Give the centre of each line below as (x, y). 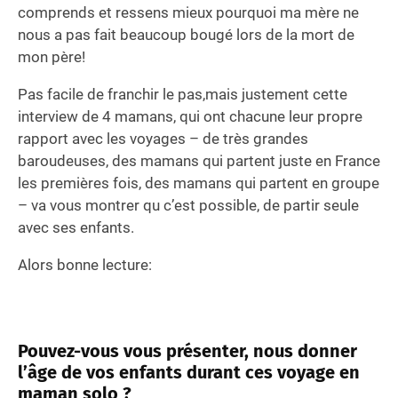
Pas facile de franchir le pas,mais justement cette (183, 95)
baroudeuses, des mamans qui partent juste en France (199, 161)
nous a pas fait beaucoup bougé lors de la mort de (186, 35)
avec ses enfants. (76, 228)
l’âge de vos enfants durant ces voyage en (189, 373)
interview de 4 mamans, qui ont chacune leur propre (190, 117)
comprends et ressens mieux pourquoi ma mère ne (188, 13)
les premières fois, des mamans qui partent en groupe (199, 183)
